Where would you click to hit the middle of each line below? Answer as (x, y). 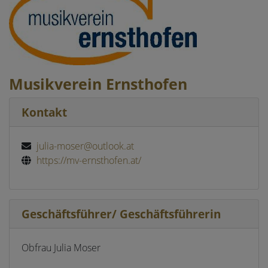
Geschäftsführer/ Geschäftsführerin (121, 214)
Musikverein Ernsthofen (98, 84)
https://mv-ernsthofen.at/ (87, 160)
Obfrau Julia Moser (61, 248)
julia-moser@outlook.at (84, 146)
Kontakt (44, 112)
